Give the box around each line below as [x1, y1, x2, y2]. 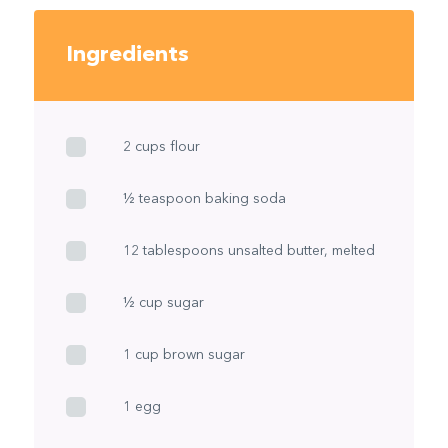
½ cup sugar [122, 295, 204, 310]
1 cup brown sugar [122, 347, 245, 362]
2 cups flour [122, 139, 200, 154]
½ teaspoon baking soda [122, 191, 286, 206]
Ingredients [66, 43, 189, 66]
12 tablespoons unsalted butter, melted [122, 243, 375, 258]
